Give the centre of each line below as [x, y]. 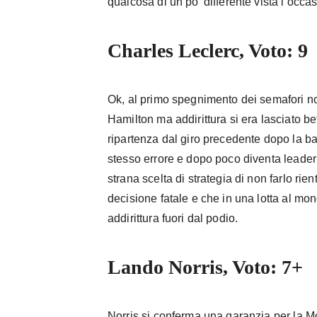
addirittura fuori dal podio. [173, 218]
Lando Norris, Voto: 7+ [205, 267]
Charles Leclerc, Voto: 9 [208, 51]
